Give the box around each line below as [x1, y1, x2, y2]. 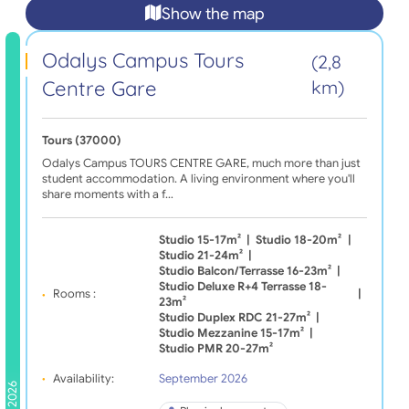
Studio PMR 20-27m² [158, 341, 273, 356]
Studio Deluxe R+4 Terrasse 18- [158, 278, 327, 294]
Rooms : [52, 287, 96, 302]
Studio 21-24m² [158, 247, 243, 263]
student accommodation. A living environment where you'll [41, 171, 355, 186]
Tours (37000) [41, 132, 121, 148]
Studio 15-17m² [158, 232, 241, 247]
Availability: [52, 371, 114, 386]
